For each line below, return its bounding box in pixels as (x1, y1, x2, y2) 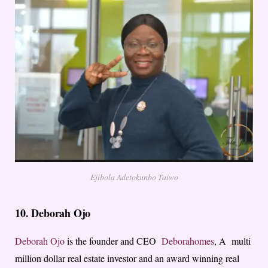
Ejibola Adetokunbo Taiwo (90, 170, 178, 182)
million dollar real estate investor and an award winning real (15, 251, 239, 264)
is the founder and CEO (65, 234, 162, 247)
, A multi (214, 234, 251, 247)
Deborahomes (162, 234, 214, 247)
